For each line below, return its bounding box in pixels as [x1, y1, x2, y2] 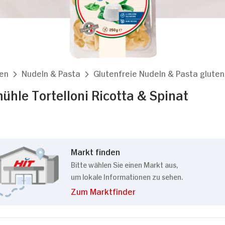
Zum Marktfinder [71, 185, 136, 196]
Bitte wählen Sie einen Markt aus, [71, 159, 178, 169]
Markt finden [71, 146, 120, 157]
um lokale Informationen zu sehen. [71, 171, 183, 181]
